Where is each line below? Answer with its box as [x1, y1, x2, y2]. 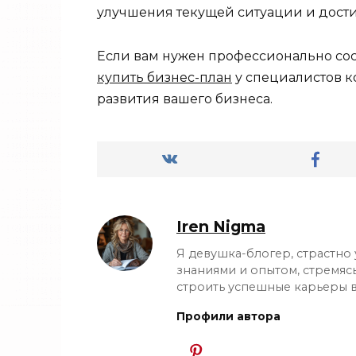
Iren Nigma [176, 216, 265, 236]
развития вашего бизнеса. [97, 91, 273, 106]
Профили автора [176, 309, 281, 323]
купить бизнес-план [97, 69, 232, 85]
